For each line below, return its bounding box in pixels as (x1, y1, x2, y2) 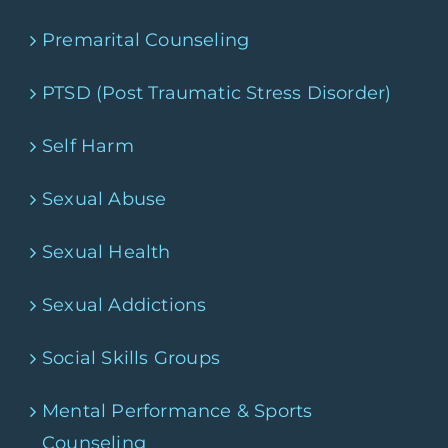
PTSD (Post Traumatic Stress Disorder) (42, 81, 392, 104)
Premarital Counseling (42, 28, 250, 51)
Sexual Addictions (42, 293, 207, 316)
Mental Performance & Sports (42, 399, 313, 422)
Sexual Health (42, 240, 171, 263)
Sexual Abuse (42, 187, 167, 210)
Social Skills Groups (42, 346, 220, 369)
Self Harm (42, 134, 134, 157)
